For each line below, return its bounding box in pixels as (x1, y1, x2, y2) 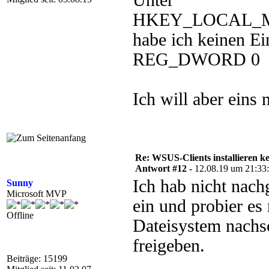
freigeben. (133, 236, 205, 255)
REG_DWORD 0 (133, 50, 260, 69)
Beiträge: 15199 (7, 253, 67, 264)
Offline (7, 210, 34, 220)
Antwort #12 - (135, 163, 195, 174)
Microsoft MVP (7, 189, 67, 199)
